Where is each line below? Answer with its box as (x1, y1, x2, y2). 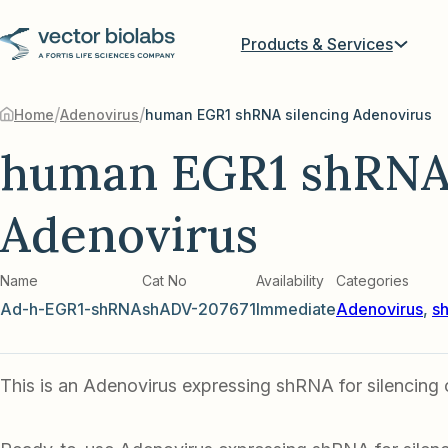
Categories (336, 272, 409, 290)
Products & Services (240, 33, 393, 54)
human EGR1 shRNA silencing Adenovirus (145, 105, 432, 123)
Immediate (256, 299, 336, 320)
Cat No (142, 272, 191, 290)
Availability (256, 272, 324, 290)
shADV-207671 (142, 299, 256, 320)
